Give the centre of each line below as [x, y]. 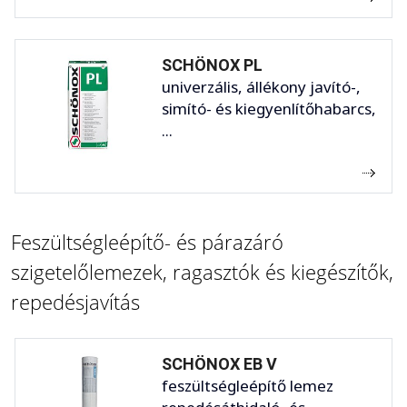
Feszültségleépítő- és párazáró [147, 242]
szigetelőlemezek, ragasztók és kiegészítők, [202, 272]
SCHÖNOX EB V [219, 364]
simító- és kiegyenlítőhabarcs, [269, 109]
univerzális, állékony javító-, [261, 87]
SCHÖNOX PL [212, 65]
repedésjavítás [75, 302]
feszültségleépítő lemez [248, 386]
